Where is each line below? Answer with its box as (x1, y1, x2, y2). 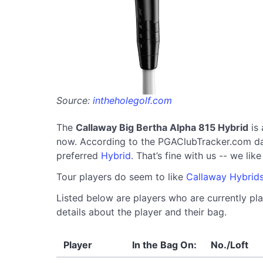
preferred (56, 149, 101, 161)
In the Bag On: (132, 238, 197, 251)
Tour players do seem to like (56, 170, 186, 183)
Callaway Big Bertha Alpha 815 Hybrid (76, 121, 248, 133)
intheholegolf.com (93, 94, 172, 106)
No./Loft (211, 238, 248, 251)
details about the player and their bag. (56, 205, 227, 218)
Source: (56, 94, 93, 106)
